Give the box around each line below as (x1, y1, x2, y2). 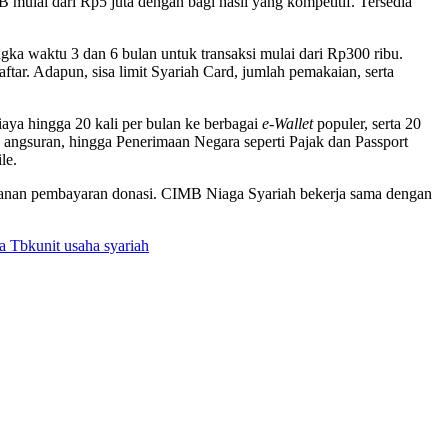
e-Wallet (262, 114, 317, 132)
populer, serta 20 (317, 114, 421, 132)
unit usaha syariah (36, 236, 149, 254)
